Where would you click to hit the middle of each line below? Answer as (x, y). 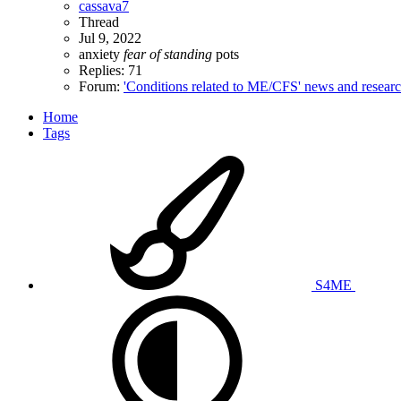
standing (188, 54)
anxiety (101, 54)
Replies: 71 (111, 70)
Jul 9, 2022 (110, 38)
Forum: (101, 86)
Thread (99, 21)
